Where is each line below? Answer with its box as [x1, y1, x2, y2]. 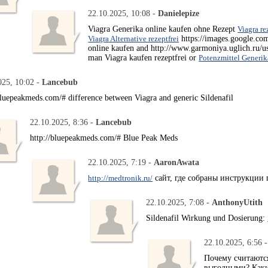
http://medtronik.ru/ [88, 173, 153, 182]
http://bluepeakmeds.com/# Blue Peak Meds [30, 133, 178, 142]
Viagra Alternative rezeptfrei [88, 34, 179, 43]
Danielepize [158, 9, 200, 18]
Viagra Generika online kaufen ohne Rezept [88, 25, 238, 33]
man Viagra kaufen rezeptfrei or [88, 53, 199, 62]
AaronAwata [154, 158, 200, 167]
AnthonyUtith [212, 198, 263, 207]
